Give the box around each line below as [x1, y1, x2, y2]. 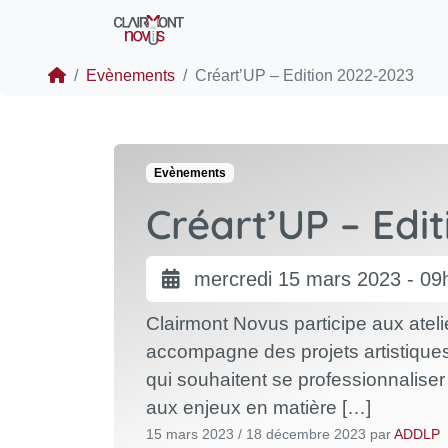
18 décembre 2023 [246, 426, 366, 442]
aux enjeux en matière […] [146, 397, 371, 418]
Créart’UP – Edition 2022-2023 [195, 67, 414, 84]
